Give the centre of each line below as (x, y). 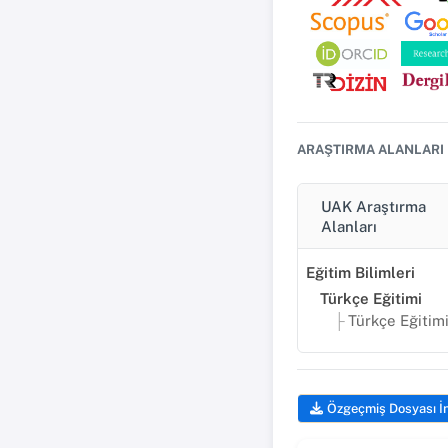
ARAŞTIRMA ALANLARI (370, 150)
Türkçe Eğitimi (371, 299)
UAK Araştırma (373, 206)
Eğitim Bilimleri (360, 273)
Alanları (349, 226)
